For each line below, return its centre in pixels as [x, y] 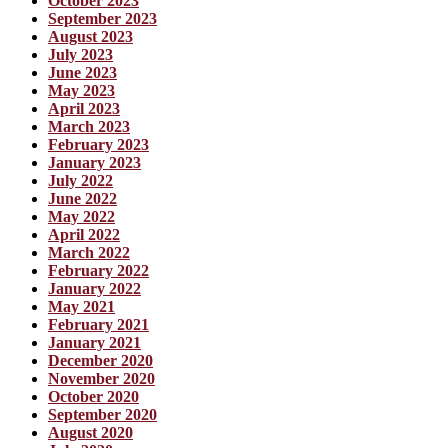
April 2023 [84, 108]
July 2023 [80, 54]
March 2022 [89, 252]
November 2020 [101, 378]
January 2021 [94, 342]
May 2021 [81, 306]
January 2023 [94, 162]
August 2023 [90, 36]
